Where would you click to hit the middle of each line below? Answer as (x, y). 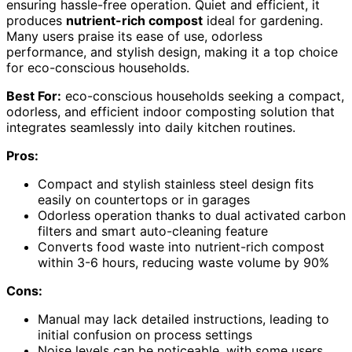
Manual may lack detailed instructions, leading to (183, 319)
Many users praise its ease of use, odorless (134, 36)
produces (36, 20)
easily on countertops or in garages (144, 199)
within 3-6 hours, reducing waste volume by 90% (183, 262)
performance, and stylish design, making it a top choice (172, 51)
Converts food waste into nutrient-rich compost (181, 246)
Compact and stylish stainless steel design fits (176, 183)
